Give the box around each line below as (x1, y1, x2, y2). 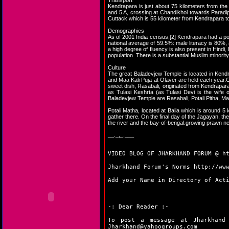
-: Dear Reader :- (108, 203, 169, 210)
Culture (108, 64, 126, 71)
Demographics (108, 28, 144, 34)
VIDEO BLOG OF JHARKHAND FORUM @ (108, 150, 222, 157)
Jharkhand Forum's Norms (108, 164, 194, 170)
